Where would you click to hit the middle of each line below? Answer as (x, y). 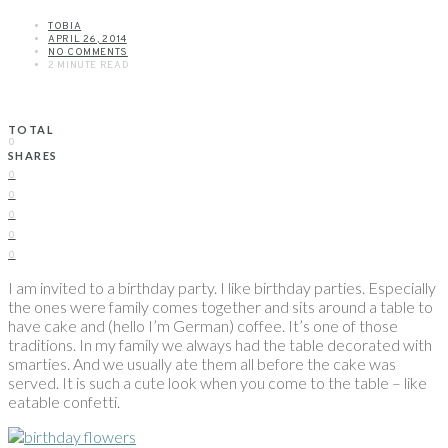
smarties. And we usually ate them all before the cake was (202, 364)
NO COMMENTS (88, 53)
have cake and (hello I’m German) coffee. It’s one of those (203, 326)
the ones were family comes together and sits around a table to (220, 307)
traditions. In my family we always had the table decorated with (220, 345)
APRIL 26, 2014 (87, 40)
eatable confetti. (64, 402)
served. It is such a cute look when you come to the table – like (217, 383)
